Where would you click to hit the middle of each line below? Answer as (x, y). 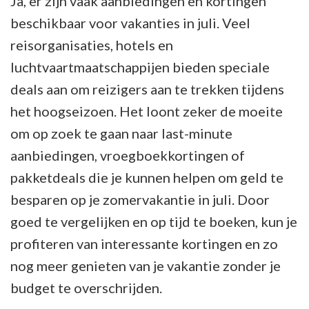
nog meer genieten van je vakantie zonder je (146, 265)
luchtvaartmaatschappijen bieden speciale (140, 67)
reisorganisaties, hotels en (92, 44)
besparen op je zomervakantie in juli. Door (140, 199)
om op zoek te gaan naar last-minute (121, 133)
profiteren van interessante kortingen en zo (144, 243)
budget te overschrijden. (86, 287)
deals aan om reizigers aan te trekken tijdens (147, 89)
